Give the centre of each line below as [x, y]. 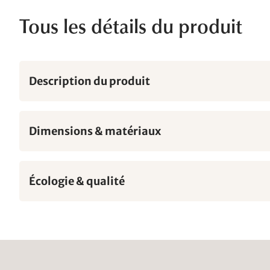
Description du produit [89, 81]
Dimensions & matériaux [95, 131]
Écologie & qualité [77, 181]
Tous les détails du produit [131, 29]
